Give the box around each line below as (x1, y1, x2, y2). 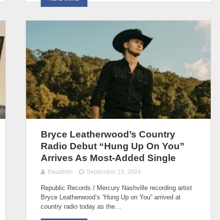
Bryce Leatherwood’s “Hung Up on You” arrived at (41, 193, 181, 201)
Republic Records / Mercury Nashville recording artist (41, 184, 192, 192)
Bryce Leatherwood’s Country (41, 129, 175, 139)
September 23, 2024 (86, 168, 141, 175)
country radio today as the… (41, 202, 121, 210)
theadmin (48, 168, 73, 175)
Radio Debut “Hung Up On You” (41, 140, 185, 151)
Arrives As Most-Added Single (41, 152, 176, 163)
